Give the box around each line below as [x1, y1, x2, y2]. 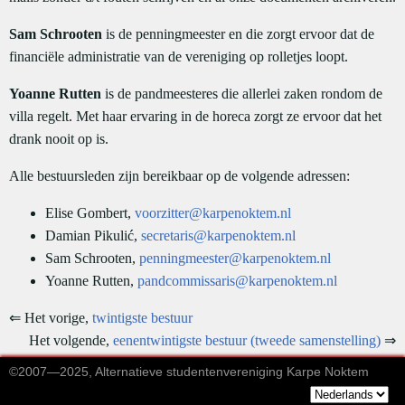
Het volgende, [29, 333, 113, 348]
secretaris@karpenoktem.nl [141, 228, 296, 243]
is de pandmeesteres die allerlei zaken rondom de [101, 86, 382, 101]
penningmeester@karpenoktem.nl [139, 250, 331, 266]
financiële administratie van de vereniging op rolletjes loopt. [9, 49, 348, 64]
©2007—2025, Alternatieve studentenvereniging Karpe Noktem [9, 363, 369, 379]
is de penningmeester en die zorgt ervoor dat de [102, 26, 374, 42]
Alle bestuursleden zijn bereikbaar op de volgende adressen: [9, 168, 350, 184]
